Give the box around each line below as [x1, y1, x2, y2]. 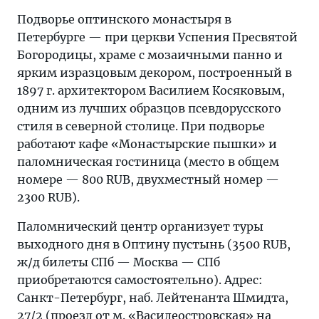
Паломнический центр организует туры [17, 219, 263, 234]
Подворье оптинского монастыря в [17, 12, 231, 27]
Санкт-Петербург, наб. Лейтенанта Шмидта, [17, 291, 288, 305]
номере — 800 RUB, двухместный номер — [17, 172, 279, 187]
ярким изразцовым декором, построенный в [17, 66, 292, 80]
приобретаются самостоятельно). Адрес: [17, 273, 263, 288]
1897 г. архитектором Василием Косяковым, [17, 83, 285, 98]
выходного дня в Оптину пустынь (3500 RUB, [17, 237, 291, 252]
